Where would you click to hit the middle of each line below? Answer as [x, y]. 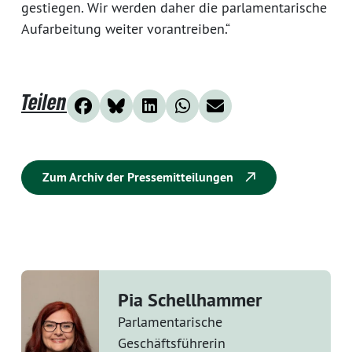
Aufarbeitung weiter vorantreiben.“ [126, 28]
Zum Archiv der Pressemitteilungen [139, 177]
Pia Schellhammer [189, 299]
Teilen [44, 101]
